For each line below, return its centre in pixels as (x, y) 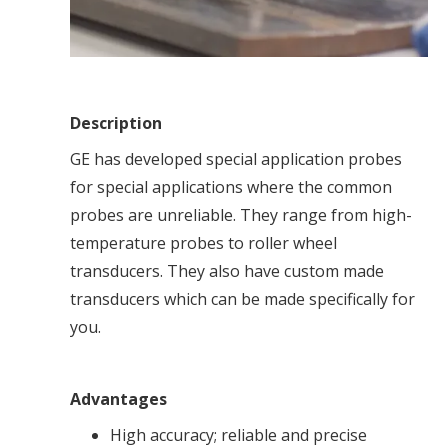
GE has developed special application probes (236, 159)
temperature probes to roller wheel (203, 243)
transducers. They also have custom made (227, 271)
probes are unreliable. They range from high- (241, 215)
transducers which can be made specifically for (242, 299)
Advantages (118, 399)
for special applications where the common (231, 187)
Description (116, 123)
